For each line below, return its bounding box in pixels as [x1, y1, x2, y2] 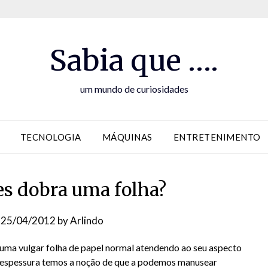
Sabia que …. [50, 42, 218, 78]
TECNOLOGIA [20, 132, 81, 142]
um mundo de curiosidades [80, 83, 188, 95]
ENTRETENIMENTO [173, 132, 261, 142]
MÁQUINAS [102, 132, 153, 142]
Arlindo [70, 214, 103, 227]
